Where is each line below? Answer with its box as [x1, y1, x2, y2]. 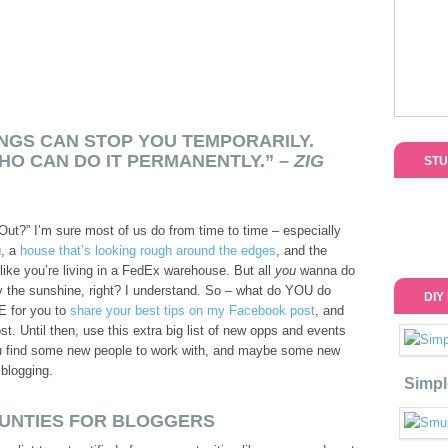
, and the [276, 243, 327, 258]
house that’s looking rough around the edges [20, 243, 276, 258]
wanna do [296, 263, 355, 278]
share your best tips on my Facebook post [70, 303, 315, 318]
